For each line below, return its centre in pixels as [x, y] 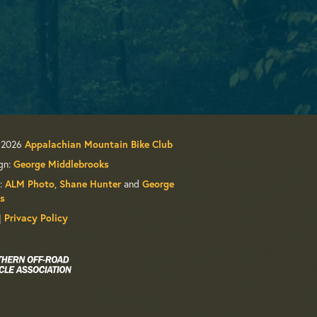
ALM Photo [30, 184]
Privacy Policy [36, 218]
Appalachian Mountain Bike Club [99, 145]
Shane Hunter [90, 184]
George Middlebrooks [61, 165]
